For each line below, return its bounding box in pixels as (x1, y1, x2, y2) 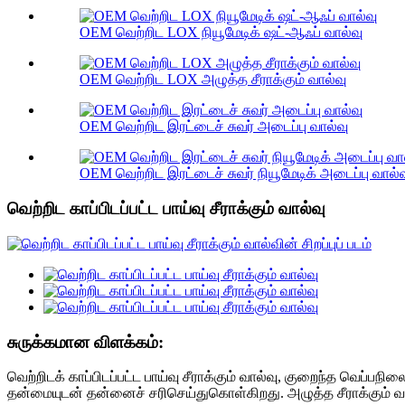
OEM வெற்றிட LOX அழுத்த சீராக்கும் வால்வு (80, 71, 346, 88)
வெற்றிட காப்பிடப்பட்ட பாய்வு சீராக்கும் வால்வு (7, 199, 325, 219)
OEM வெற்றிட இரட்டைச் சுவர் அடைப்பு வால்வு (80, 118, 348, 135)
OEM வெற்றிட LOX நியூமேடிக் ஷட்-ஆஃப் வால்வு (80, 24, 363, 41)
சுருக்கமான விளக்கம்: (7, 332, 164, 352)
